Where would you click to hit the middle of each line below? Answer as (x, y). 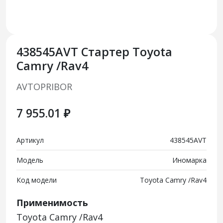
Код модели (36, 180)
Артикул (30, 140)
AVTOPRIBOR (44, 86)
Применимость (52, 202)
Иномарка (190, 160)
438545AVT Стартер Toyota (94, 52)
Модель (30, 160)
